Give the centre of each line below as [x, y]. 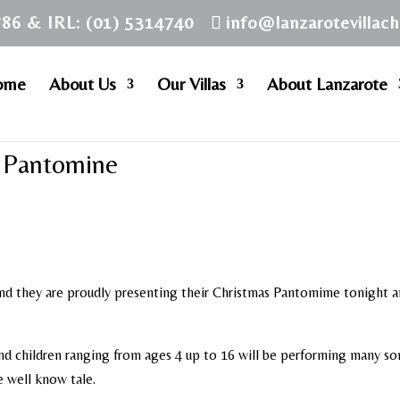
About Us [82, 83]
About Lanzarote [327, 83]
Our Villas [191, 83]
